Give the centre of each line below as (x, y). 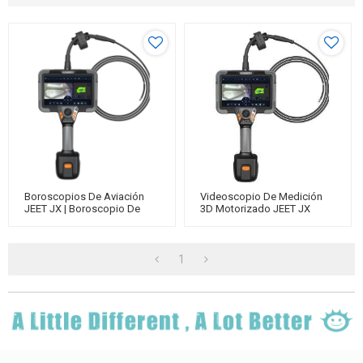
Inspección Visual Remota (85, 221)
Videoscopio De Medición (261, 196)
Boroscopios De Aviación (84, 196)
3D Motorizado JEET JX (255, 209)
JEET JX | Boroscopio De (82, 209)
